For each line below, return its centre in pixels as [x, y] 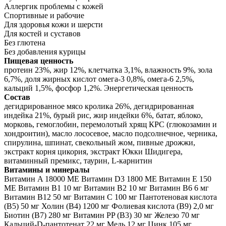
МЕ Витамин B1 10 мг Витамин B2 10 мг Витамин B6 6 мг [106, 188]
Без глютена [25, 42]
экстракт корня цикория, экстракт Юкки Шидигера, [93, 151]
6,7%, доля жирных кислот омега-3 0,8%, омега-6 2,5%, [99, 79]
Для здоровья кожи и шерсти [53, 24]
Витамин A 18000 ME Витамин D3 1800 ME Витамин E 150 [108, 179]
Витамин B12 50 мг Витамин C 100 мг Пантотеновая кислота [110, 197]
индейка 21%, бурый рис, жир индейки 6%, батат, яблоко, [103, 115]
